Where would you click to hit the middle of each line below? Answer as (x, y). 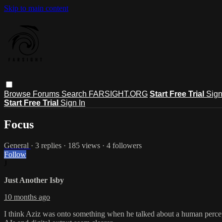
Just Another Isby (34, 180)
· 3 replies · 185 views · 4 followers (86, 145)
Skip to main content (36, 8)
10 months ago (27, 197)
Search (75, 94)
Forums (47, 94)
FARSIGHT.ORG (118, 94)
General (17, 145)
